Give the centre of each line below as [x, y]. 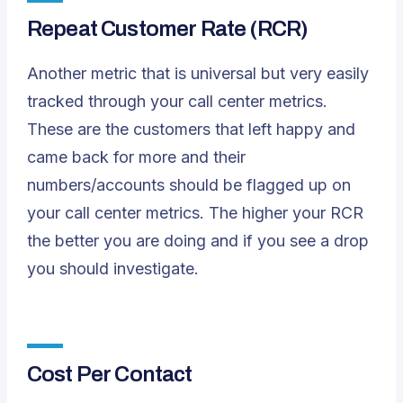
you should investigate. [113, 269]
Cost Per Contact [110, 374]
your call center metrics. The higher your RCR [195, 213]
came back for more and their [136, 157]
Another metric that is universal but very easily [198, 73]
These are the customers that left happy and [191, 129]
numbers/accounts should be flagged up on [189, 185]
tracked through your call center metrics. [177, 101]
